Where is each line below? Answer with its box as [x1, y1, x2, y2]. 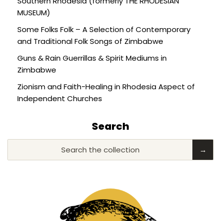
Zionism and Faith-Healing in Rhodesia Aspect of [17, 81, 195, 92]
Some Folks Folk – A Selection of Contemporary [17, 24, 190, 35]
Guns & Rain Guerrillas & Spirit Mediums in [17, 52, 167, 63]
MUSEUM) [17, 7, 50, 18]
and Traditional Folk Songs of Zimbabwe [17, 36, 163, 46]
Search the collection [61, 144, 140, 155]
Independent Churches [17, 93, 102, 104]
